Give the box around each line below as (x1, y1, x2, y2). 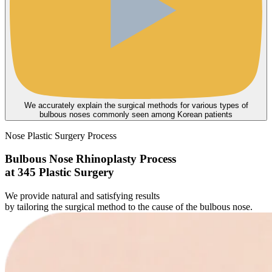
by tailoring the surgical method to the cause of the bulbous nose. (5, 202, 253, 212)
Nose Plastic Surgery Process (5, 130, 117, 141)
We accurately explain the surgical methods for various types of (24, 100, 248, 110)
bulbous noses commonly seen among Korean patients (39, 109, 233, 119)
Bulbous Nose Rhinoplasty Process (5, 152, 176, 166)
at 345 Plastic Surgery (5, 166, 114, 179)
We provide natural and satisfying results (5, 191, 160, 202)
